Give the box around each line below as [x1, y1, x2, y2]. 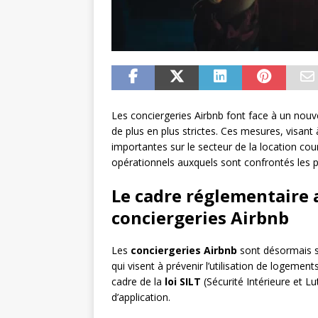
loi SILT [165, 275, 201, 289]
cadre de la [111, 275, 165, 289]
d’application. [111, 290, 170, 305]
